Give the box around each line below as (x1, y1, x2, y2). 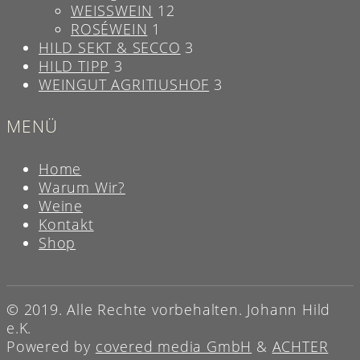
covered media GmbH (95, 336, 252, 356)
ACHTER (272, 336, 329, 356)
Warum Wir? (39, 177, 125, 197)
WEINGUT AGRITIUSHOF (39, 74, 210, 94)
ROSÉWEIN (71, 18, 148, 39)
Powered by (6, 336, 96, 356)
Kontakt (39, 214, 94, 234)
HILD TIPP (39, 55, 110, 76)
